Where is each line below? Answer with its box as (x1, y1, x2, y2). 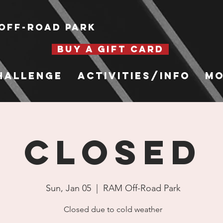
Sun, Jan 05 (45, 183, 91, 194)
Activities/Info (77, 70, 190, 82)
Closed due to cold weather (64, 205, 162, 214)
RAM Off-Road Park (103, 183, 181, 194)
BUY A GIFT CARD (57, 43, 164, 55)
